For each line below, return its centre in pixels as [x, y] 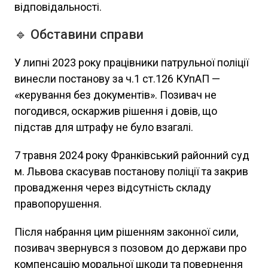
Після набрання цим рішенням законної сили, [126, 232]
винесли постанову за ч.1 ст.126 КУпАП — [117, 79]
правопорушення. [58, 204]
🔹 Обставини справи [79, 34]
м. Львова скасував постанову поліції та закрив [131, 171]
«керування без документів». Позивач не [115, 95]
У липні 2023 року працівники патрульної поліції [132, 63]
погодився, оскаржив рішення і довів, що [116, 111]
